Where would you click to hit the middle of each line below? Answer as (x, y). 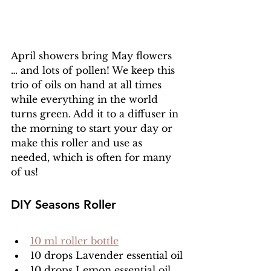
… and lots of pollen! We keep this (94, 70)
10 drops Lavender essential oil (106, 255)
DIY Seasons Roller (64, 204)
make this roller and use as (78, 143)
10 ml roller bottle (74, 241)
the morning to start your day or (93, 128)
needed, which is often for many (93, 157)
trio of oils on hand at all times (88, 85)
